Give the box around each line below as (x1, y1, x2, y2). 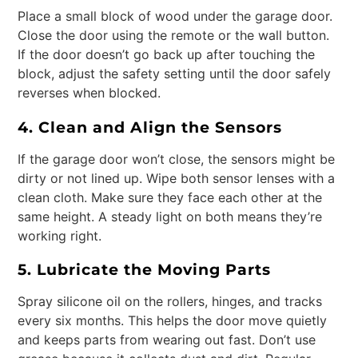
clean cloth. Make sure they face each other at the (18, 189, 323, 205)
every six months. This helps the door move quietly (18, 312, 328, 328)
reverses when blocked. (18, 85, 161, 101)
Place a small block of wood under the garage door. (18, 8, 333, 25)
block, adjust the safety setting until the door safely (18, 66, 332, 82)
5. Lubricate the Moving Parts (18, 259, 272, 279)
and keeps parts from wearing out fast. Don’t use (18, 331, 316, 348)
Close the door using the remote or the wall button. (18, 27, 330, 44)
